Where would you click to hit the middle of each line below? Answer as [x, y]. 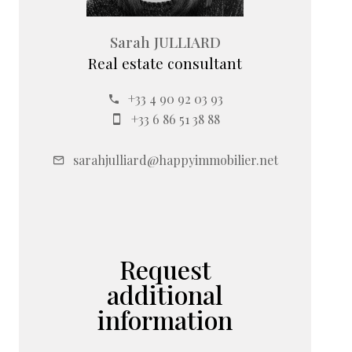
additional [165, 295]
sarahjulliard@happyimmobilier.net [175, 160]
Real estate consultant [165, 63]
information [165, 320]
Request [165, 269]
